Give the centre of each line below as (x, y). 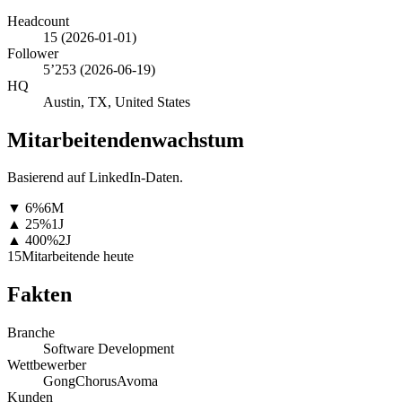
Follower (33, 53)
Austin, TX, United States (117, 101)
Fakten (39, 295)
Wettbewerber (47, 365)
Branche (31, 333)
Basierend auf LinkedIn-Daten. (95, 178)
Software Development (109, 349)
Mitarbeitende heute (78, 257)
